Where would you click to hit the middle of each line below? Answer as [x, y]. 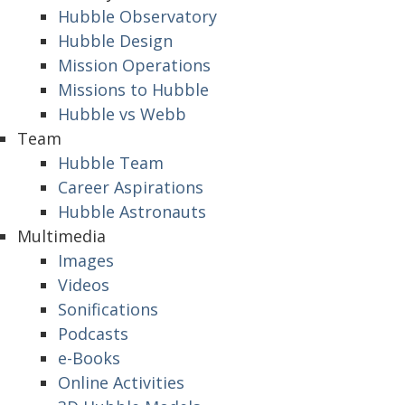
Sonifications [108, 309]
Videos [84, 285]
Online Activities [121, 382]
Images [86, 260]
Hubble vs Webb [122, 114]
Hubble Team [111, 163]
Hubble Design [115, 41]
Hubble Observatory [137, 16]
